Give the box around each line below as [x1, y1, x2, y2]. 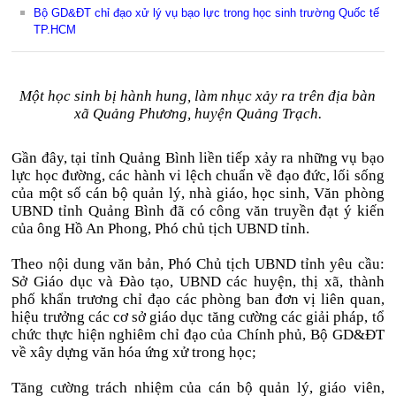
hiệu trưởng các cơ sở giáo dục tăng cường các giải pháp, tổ [11, 308, 385, 325]
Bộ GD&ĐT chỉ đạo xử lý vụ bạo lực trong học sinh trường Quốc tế [34, 6, 380, 19]
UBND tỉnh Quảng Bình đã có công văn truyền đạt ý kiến [11, 202, 385, 219]
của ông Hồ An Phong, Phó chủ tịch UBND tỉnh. [11, 220, 310, 237]
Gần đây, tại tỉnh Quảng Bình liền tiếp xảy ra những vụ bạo [11, 149, 385, 166]
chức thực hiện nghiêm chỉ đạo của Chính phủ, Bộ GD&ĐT [11, 326, 385, 343]
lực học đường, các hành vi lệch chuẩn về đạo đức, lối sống [11, 167, 385, 184]
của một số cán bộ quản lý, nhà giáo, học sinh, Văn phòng [11, 185, 385, 202]
